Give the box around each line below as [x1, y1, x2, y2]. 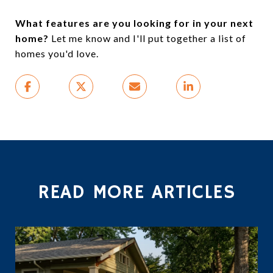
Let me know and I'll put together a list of [49, 32, 246, 44]
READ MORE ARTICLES [37, 180, 236, 205]
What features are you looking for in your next [15, 17, 253, 29]
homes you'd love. [15, 48, 99, 60]
